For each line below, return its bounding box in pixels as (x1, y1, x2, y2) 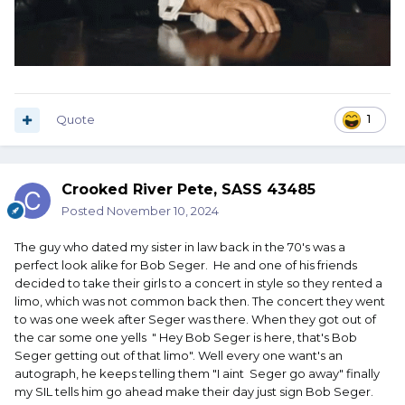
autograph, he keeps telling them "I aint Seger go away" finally (14, 366, 380, 381)
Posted (61, 203, 107, 219)
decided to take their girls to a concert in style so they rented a (14, 276, 382, 291)
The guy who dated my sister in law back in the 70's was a (14, 240, 345, 255)
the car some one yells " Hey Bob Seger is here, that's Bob (14, 330, 357, 345)
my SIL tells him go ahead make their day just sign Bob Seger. (14, 384, 373, 400)
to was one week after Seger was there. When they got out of (14, 312, 376, 327)
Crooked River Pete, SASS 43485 (61, 181, 316, 199)
